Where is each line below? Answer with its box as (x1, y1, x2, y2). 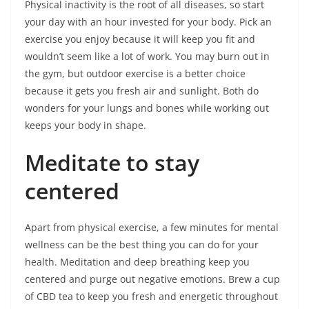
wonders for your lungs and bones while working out (25, 101, 269, 114)
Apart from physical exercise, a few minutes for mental (25, 221, 279, 234)
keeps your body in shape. (25, 119, 146, 132)
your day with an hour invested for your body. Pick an (25, 15, 272, 28)
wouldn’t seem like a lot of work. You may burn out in (25, 50, 270, 63)
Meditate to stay (25, 148, 199, 177)
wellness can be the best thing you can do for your (25, 238, 259, 251)
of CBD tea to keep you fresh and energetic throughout (25, 290, 278, 303)
